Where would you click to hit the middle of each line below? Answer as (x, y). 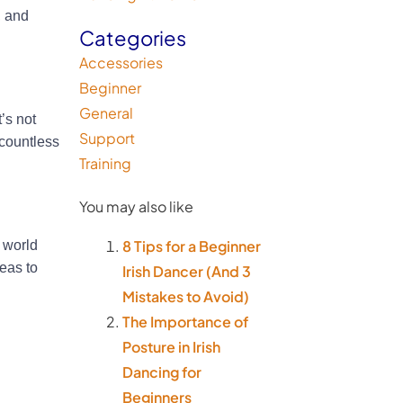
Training (105, 163)
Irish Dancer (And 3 (187, 271)
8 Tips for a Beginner (192, 246)
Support (107, 138)
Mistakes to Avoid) (186, 296)
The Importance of (185, 322)
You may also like (136, 206)
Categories (133, 38)
